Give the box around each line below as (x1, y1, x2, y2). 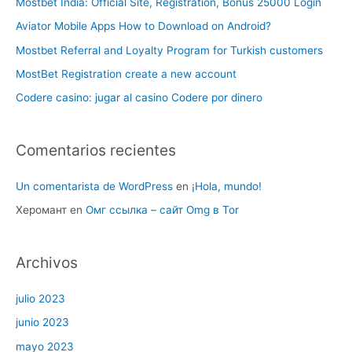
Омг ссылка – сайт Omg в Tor (86, 203, 239, 217)
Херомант (16, 203, 67, 217)
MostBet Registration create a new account (16, 68, 236, 81)
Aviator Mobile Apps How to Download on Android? (16, 20, 271, 33)
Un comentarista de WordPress (16, 179, 173, 192)
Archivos (16, 252, 78, 272)
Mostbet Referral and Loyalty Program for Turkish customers (16, 43, 323, 57)
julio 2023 (16, 291, 65, 305)
